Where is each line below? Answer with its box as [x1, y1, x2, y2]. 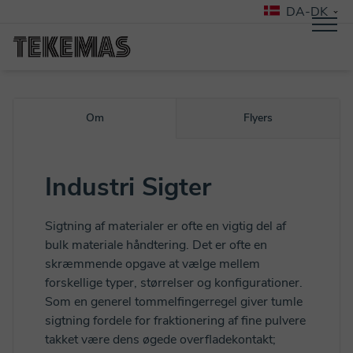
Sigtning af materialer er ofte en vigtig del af [45, 217, 286, 235]
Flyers [243, 110, 273, 125]
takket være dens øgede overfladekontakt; [45, 331, 276, 348]
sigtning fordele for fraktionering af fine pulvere [45, 312, 306, 329]
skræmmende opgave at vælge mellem [45, 255, 260, 273]
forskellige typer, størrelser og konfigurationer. [45, 274, 303, 292]
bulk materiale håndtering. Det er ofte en [45, 236, 267, 254]
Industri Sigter [45, 170, 211, 204]
